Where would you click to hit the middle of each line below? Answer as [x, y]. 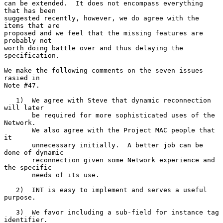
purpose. [20, 197]
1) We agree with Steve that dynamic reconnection [10, 100]
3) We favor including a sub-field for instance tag [10, 212]
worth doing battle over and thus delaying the [94, 48]
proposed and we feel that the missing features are [104, 33]
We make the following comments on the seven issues [104, 70]
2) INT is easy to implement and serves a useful [10, 190]
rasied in [22, 78]
